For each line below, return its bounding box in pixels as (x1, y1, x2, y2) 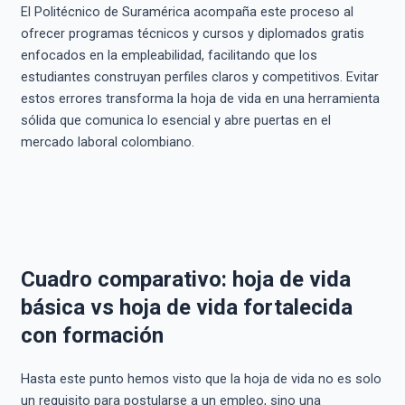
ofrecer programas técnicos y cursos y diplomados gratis (20, 24, 364, 42)
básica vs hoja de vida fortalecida (20, 295, 353, 321)
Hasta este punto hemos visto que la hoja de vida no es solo (20, 371, 381, 388)
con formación (20, 323, 164, 349)
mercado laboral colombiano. (20, 133, 194, 150)
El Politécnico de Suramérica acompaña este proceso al (20, 3, 353, 20)
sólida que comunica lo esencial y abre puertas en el (20, 111, 331, 128)
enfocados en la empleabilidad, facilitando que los (20, 46, 317, 63)
